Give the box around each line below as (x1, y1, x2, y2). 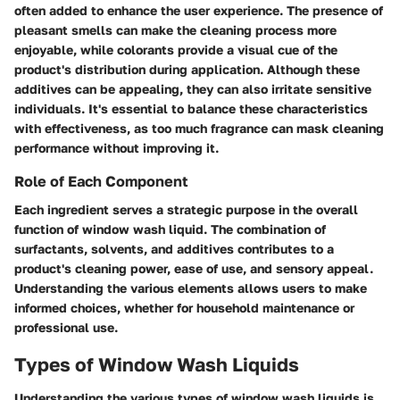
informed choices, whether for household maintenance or (14, 299, 354, 315)
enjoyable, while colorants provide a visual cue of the (14, 41, 337, 57)
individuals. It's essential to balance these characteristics (14, 100, 368, 116)
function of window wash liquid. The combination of (14, 221, 326, 237)
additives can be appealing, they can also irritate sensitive (14, 80, 371, 96)
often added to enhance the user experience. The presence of (14, 2, 383, 18)
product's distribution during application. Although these (14, 61, 360, 77)
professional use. (14, 319, 118, 335)
